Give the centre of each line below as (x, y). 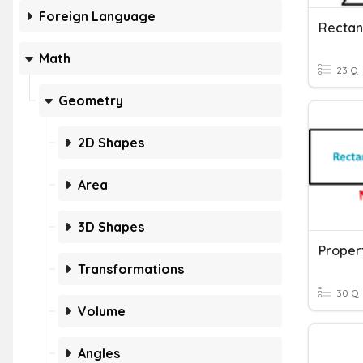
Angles (99, 353)
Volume (102, 311)
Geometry (91, 100)
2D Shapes (111, 143)
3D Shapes (111, 227)
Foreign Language (97, 16)
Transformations (131, 269)
